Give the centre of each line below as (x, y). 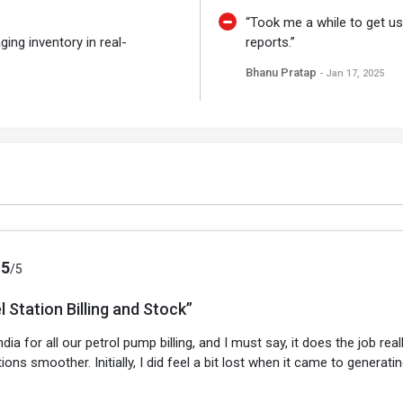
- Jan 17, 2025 (351, 73)
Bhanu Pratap (282, 72)
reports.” (270, 42)
